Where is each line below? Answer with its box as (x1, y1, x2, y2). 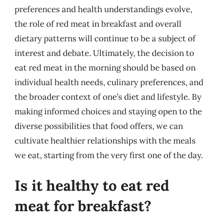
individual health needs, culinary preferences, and (15, 77, 203, 88)
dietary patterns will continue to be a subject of (15, 33, 196, 44)
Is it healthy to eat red (15, 176, 169, 195)
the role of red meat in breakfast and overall (15, 18, 182, 29)
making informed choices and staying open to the (15, 106, 202, 117)
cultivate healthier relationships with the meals (15, 135, 196, 146)
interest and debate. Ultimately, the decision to (15, 48, 194, 58)
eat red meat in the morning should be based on (15, 62, 196, 73)
